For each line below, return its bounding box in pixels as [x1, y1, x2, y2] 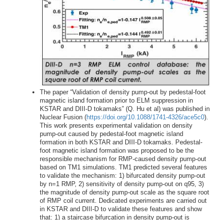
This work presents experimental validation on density [39, 122, 192, 130]
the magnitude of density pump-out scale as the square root [39, 189, 209, 196]
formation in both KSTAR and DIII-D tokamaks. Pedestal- [39, 138, 202, 146]
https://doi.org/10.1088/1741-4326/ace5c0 [86, 113, 204, 121]
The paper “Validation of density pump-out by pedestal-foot [39, 88, 206, 96]
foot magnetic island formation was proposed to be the [39, 147, 194, 155]
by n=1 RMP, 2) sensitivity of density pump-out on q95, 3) [39, 180, 204, 188]
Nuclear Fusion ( [39, 113, 86, 121]
